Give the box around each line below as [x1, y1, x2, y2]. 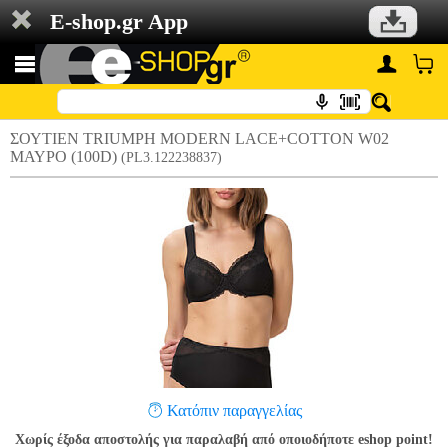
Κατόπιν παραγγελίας [167, 402, 302, 419]
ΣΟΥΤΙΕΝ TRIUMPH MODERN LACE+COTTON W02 [10, 130, 389, 147]
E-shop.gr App [50, 9, 188, 34]
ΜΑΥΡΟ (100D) [10, 148, 121, 165]
